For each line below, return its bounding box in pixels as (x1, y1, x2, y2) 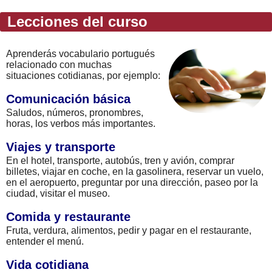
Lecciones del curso (3, 13, 148, 30)
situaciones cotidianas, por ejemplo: (6, 70, 160, 81)
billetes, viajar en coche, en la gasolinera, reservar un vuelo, (6, 166, 263, 177)
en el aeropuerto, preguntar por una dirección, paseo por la (6, 177, 258, 188)
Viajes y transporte (6, 140, 115, 154)
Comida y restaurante (6, 209, 131, 223)
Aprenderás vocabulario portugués (6, 48, 155, 59)
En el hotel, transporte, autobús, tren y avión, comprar (6, 155, 234, 166)
